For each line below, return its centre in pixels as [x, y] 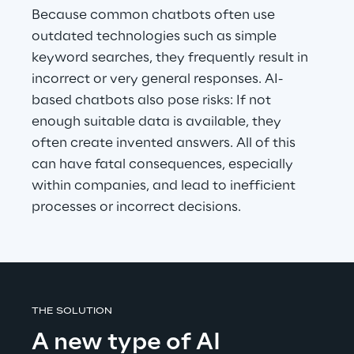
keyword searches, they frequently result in [171, 58]
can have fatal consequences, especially [164, 164]
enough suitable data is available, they [158, 122]
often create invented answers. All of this [165, 143]
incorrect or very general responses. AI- [157, 79]
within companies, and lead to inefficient [165, 186]
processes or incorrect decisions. [136, 207]
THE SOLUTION [72, 312]
